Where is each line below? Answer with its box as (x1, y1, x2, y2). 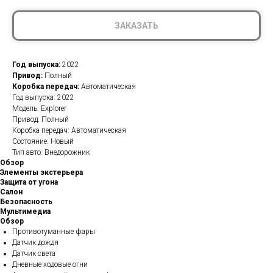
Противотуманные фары (12, 227, 95, 236)
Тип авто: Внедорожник (12, 148, 90, 157)
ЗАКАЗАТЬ (115, 21, 158, 30)
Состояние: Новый (12, 137, 74, 146)
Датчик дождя (12, 238, 58, 247)
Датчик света (12, 249, 55, 258)
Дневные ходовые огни (12, 260, 88, 269)
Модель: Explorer (12, 104, 66, 113)
